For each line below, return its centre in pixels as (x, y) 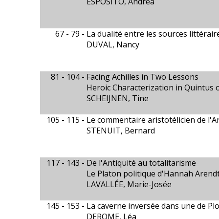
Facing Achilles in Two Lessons (142, 77)
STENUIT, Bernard (120, 131)
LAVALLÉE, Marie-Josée (129, 184)
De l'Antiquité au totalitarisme (141, 163)
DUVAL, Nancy (113, 44)
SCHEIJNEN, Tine (117, 98)
